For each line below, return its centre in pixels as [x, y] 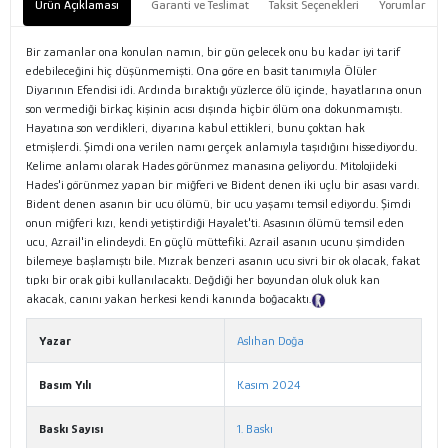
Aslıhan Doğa [270, 341]
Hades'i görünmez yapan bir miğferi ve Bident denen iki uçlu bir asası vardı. [222, 185]
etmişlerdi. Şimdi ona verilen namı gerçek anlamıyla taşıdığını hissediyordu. [221, 147]
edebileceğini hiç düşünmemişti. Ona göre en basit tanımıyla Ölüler [201, 71]
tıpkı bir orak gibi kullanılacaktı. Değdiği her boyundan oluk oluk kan [203, 280]
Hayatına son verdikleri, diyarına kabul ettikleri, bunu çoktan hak [195, 128]
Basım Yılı [65, 385]
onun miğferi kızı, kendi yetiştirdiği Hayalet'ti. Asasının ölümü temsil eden [215, 223]
